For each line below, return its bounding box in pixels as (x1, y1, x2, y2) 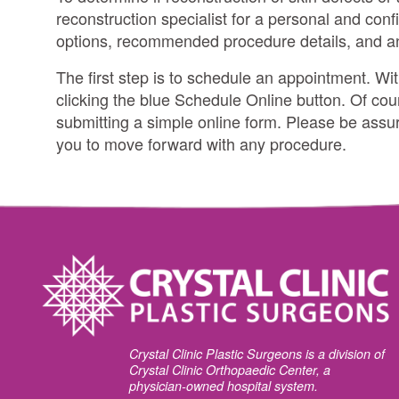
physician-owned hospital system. (128, 377, 318, 395)
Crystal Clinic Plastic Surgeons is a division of (128, 345, 385, 363)
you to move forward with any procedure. (56, 131, 346, 155)
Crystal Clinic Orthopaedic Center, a (128, 361, 330, 379)
